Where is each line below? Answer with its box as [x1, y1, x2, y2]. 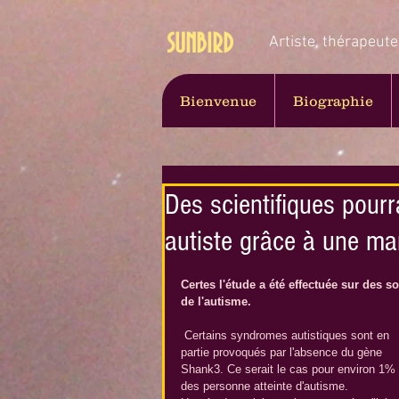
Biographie [293, 93, 373, 109]
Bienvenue [180, 93, 256, 109]
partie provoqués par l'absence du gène [181, 346, 386, 359]
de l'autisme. [181, 295, 251, 308]
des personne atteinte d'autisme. [181, 379, 352, 393]
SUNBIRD [167, 30, 233, 60]
